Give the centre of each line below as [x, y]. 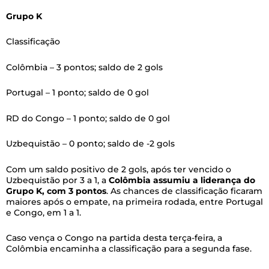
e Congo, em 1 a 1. [44, 212]
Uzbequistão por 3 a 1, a [57, 180]
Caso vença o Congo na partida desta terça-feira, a [114, 238]
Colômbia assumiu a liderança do [182, 180]
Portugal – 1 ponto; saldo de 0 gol [77, 93]
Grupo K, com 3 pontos [56, 191]
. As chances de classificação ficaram [184, 191]
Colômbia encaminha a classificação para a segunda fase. [129, 249]
